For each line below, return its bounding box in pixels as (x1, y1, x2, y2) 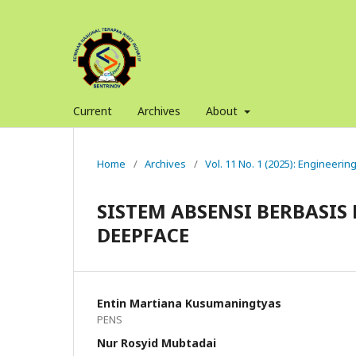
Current (73, 103, 112, 118)
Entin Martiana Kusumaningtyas (97, 295, 281, 311)
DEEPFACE (97, 221, 189, 248)
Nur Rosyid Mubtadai (97, 335, 216, 350)
